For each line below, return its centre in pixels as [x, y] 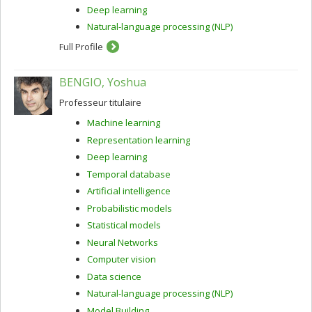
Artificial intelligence [129, 191]
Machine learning [124, 123]
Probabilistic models [130, 208]
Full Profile [81, 47]
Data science [114, 276]
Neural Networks [123, 242]
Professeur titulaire [100, 102]
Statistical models [124, 225]
